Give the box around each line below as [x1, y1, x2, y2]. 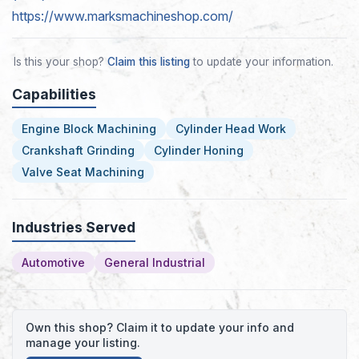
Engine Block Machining [22, 122, 156, 136]
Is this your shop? [14, 54, 107, 68]
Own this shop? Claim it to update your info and [26, 320, 294, 334]
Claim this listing [107, 54, 190, 68]
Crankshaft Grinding [22, 143, 135, 158]
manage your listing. [26, 335, 140, 349]
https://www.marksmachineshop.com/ [12, 7, 233, 24]
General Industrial [104, 255, 205, 269]
